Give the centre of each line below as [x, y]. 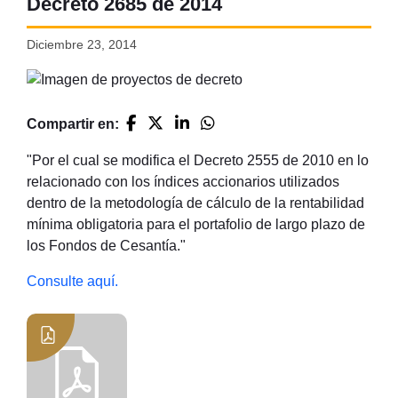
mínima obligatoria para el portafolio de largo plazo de [195, 224]
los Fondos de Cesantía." [106, 245]
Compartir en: [74, 123]
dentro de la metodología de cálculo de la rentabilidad [195, 203]
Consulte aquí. [72, 281]
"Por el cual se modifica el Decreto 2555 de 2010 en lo [197, 160]
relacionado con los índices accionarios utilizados [183, 181]
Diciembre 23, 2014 [81, 45]
